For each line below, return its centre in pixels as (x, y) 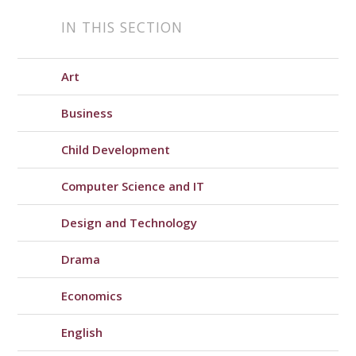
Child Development (116, 150)
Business (87, 113)
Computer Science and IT (133, 186)
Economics (92, 296)
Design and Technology (130, 223)
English (82, 333)
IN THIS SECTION (122, 27)
